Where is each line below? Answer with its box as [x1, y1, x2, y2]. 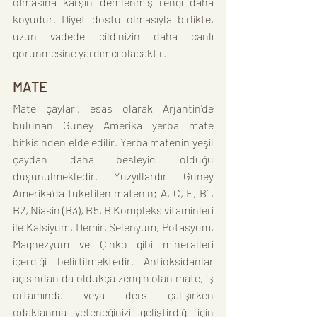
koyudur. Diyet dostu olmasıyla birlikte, [13, 12, 214, 26]
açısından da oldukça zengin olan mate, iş [13, 271, 214, 285]
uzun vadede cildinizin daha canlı [13, 29, 214, 43]
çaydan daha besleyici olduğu [13, 152, 214, 166]
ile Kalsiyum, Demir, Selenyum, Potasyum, [13, 220, 214, 234]
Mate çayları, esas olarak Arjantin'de [13, 101, 214, 115]
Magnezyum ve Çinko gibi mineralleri [13, 237, 214, 251]
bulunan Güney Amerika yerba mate [13, 118, 214, 132]
